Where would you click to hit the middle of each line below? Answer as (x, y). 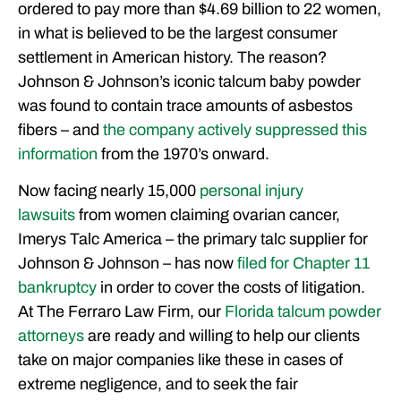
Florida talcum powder (303, 312)
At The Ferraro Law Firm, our (121, 312)
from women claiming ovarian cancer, (208, 215)
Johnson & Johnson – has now (128, 264)
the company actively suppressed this (235, 130)
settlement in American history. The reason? (172, 57)
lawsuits (47, 215)
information (58, 154)
